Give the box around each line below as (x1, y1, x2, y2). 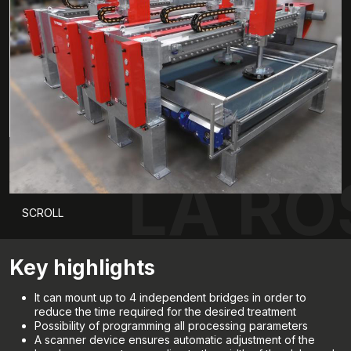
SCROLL (22, 206, 63, 220)
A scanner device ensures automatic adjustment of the (34, 333, 315, 347)
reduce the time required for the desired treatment (34, 305, 296, 319)
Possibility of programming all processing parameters (34, 319, 308, 333)
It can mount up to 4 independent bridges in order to (34, 291, 306, 305)
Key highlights (9, 255, 155, 280)
